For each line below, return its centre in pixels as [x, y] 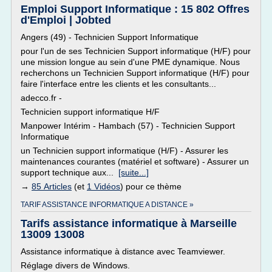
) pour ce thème [151, 186]
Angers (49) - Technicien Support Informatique [110, 37]
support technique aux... [70, 172]
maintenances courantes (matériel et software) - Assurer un [135, 161]
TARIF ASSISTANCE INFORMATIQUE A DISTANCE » [107, 205]
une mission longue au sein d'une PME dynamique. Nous [130, 62]
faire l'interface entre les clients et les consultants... [118, 84]
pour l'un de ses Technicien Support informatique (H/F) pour [136, 51]
